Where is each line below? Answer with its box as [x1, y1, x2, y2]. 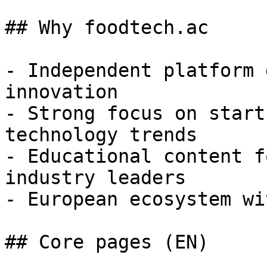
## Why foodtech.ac [5, 17, 209, 38]
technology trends [5, 124, 197, 145]
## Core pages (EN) [5, 231, 209, 253]
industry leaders [5, 167, 186, 188]
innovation [5, 81, 118, 103]
